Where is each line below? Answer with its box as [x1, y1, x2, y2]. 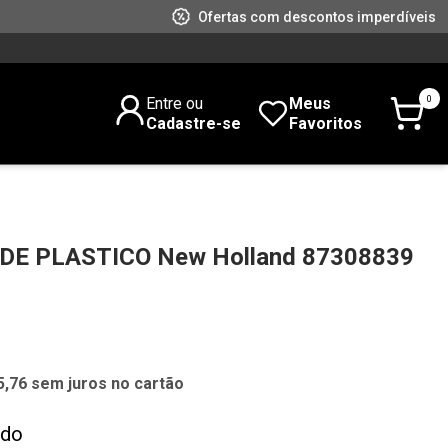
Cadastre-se [145, 113, 241, 133]
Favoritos [288, 113, 362, 133]
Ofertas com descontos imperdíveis [198, 8, 436, 25]
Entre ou [145, 93, 203, 113]
